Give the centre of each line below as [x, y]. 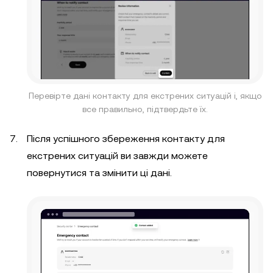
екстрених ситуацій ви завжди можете [117, 155]
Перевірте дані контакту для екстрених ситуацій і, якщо [145, 95]
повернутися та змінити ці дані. [99, 172]
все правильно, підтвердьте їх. [145, 109]
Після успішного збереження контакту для [126, 138]
